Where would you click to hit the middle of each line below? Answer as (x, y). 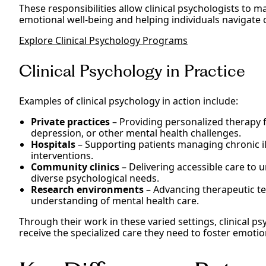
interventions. (62, 156)
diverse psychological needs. (95, 178)
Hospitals (53, 145)
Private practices (70, 122)
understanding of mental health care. (115, 201)
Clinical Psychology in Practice (132, 71)
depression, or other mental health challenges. (136, 133)
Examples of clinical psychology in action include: (129, 101)
